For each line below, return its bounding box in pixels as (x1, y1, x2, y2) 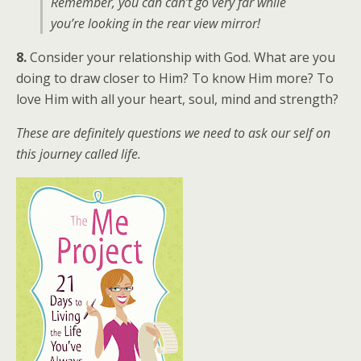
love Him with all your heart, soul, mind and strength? (16, 90, 338, 108)
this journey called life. (16, 145, 141, 163)
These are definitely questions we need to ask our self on (16, 124, 330, 142)
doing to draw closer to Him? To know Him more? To (16, 69, 334, 87)
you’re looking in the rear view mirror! (51, 15, 260, 32)
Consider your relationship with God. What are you (27, 48, 335, 66)
